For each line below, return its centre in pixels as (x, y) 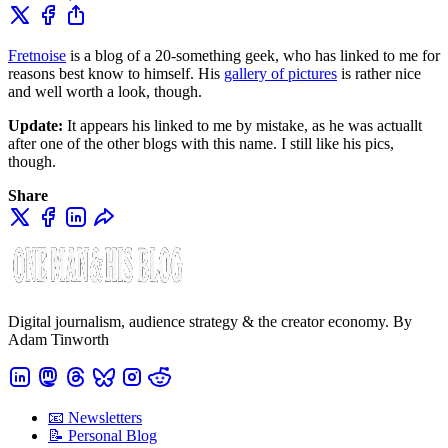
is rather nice (379, 73)
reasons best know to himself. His (116, 73)
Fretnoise (37, 55)
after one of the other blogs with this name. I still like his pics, (201, 143)
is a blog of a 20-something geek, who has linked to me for (253, 55)
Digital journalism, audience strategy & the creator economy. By (210, 321)
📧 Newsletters (95, 417)
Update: (35, 125)
